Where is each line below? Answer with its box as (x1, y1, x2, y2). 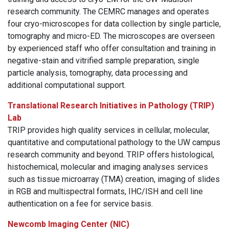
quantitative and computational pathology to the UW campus (8, 137, 220, 147)
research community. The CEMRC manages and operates (8, 6, 209, 16)
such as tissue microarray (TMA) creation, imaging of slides (8, 174, 220, 184)
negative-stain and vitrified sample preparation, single (8, 55, 199, 65)
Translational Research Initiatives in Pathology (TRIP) (8, 100, 214, 110)
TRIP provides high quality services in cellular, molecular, (8, 125, 210, 135)
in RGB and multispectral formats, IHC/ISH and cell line (8, 186, 203, 196)
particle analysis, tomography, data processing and (8, 67, 188, 78)
